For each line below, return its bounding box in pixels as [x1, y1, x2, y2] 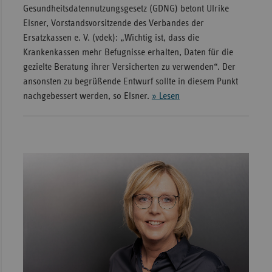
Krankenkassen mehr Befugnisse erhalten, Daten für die [22, 47, 233, 58]
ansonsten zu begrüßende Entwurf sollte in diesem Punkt [22, 76, 238, 87]
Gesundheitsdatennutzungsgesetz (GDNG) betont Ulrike [22, 4, 229, 14]
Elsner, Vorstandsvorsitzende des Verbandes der [22, 18, 204, 29]
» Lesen [151, 91, 180, 101]
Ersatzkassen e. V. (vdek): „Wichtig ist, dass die [22, 33, 199, 43]
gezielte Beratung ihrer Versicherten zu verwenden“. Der [22, 62, 236, 72]
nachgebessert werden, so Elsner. [22, 91, 152, 101]
